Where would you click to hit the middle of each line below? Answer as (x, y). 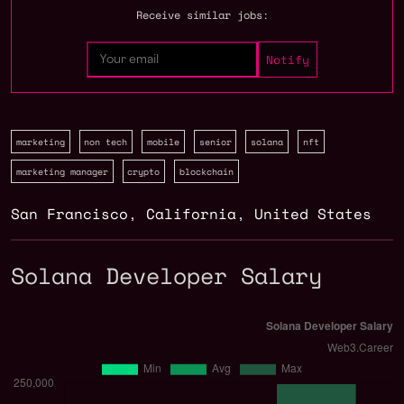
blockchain (206, 172)
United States (313, 214)
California (191, 214)
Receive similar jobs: (202, 15)
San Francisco (69, 214)
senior (215, 142)
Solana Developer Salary (166, 276)
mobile (163, 142)
